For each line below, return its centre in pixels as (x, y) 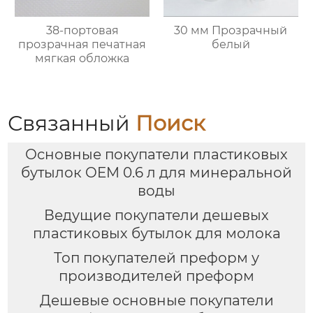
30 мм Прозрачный (231, 30)
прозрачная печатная (82, 44)
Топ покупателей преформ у (156, 257)
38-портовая (82, 30)
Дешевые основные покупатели (156, 300)
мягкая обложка (82, 58)
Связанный (72, 123)
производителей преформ (156, 276)
